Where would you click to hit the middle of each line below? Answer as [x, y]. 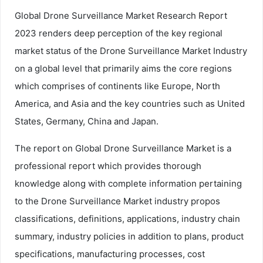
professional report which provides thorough [108, 166]
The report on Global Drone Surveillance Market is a [123, 148]
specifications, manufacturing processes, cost [110, 254]
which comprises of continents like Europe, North [117, 86]
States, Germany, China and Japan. [87, 121]
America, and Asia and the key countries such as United [130, 103]
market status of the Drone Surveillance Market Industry [131, 50]
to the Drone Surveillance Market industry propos [117, 201]
